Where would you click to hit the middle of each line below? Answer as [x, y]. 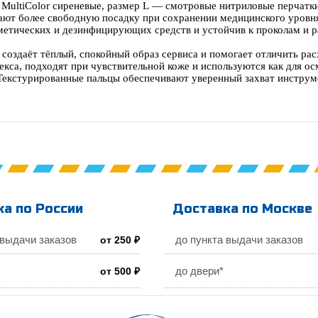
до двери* [199, 270]
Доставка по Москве [242, 208]
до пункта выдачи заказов [239, 239]
